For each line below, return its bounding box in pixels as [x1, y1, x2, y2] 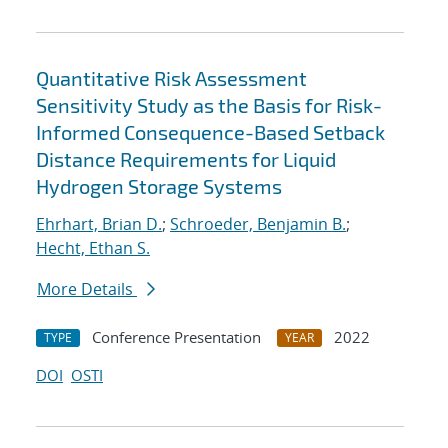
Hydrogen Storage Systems [36, 174, 282, 199]
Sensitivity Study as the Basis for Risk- [36, 93, 382, 118]
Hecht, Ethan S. [36, 237, 150, 260]
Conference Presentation [92, 327, 261, 348]
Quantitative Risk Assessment [36, 66, 307, 91]
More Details [37, 278, 137, 301]
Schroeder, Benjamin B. [170, 213, 346, 236]
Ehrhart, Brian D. [36, 213, 162, 236]
